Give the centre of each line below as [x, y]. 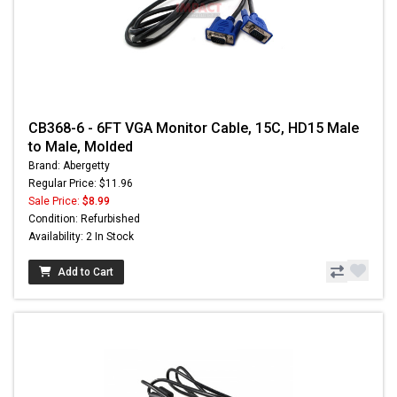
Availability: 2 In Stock [81, 237]
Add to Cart [86, 272]
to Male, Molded [81, 147]
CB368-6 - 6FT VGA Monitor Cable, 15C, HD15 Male [194, 128]
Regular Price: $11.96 [81, 184]
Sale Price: [55, 202]
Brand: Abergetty [69, 166]
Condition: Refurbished [84, 219]
